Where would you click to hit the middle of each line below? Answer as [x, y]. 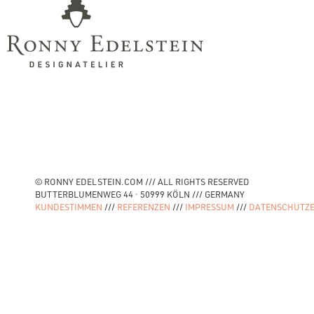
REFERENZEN [144, 206]
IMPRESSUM [210, 206]
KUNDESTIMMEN [69, 206]
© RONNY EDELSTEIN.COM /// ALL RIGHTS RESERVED [143, 181]
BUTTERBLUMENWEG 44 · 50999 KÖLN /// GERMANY [140, 194]
